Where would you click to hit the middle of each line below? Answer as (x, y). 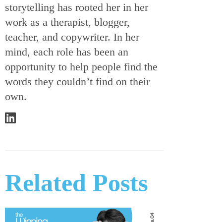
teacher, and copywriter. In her (72, 37)
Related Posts (76, 183)
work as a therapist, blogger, (67, 22)
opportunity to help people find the (81, 66)
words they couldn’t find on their (77, 81)
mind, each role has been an (67, 52)
